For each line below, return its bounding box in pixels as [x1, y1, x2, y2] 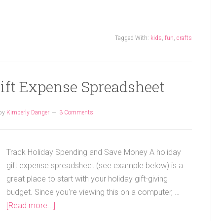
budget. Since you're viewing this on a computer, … [6, 187, 180, 197]
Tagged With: [115, 35, 150, 41]
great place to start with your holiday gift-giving [6, 174, 168, 184]
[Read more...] [6, 201, 55, 210]
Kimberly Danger [6, 109, 49, 116]
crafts [177, 35, 192, 41]
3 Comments [59, 109, 93, 116]
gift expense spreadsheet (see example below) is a [6, 161, 183, 170]
